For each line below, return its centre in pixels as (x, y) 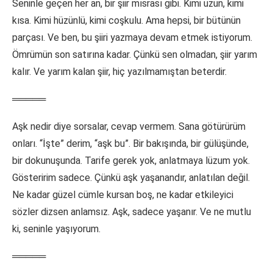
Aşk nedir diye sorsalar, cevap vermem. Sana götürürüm (129, 127)
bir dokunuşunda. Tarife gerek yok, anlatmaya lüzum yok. (131, 161)
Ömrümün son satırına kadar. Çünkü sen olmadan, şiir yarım (135, 55)
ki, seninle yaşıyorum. (56, 229)
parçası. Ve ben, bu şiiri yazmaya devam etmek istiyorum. (132, 38)
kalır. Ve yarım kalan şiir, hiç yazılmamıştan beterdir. (119, 72)
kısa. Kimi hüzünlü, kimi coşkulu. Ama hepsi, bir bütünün (126, 21)
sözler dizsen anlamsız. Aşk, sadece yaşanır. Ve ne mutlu (132, 212)
